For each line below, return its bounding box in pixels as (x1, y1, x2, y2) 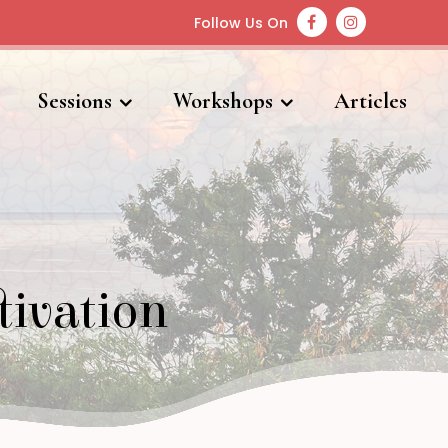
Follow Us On (193, 13, 288, 33)
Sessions (37, 88, 113, 114)
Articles (334, 88, 408, 114)
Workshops (173, 88, 274, 114)
